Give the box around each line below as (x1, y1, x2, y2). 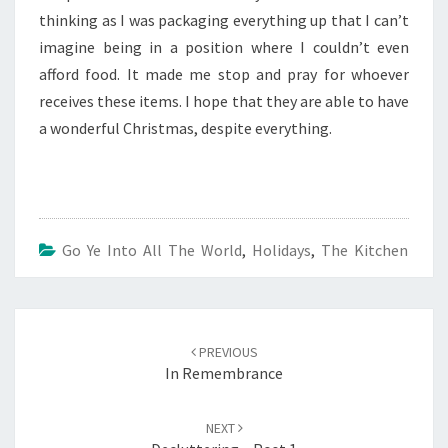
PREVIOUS (195, 342, 258, 361)
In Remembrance (165, 362, 283, 383)
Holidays (252, 239, 311, 260)
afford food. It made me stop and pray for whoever (39, 63, 409, 84)
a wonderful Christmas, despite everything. (39, 117, 332, 138)
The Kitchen (321, 239, 408, 260)
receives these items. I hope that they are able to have (39, 90, 409, 111)
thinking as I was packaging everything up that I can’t (39, 9, 409, 30)
